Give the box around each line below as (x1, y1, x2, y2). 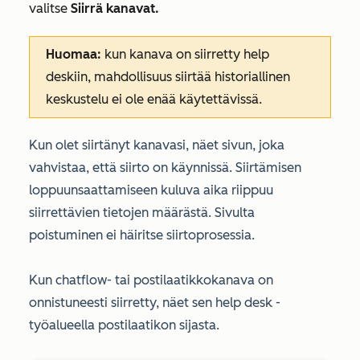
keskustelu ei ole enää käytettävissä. (46, 91, 262, 107)
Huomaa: (46, 46, 104, 62)
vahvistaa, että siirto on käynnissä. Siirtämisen (29, 159, 301, 175)
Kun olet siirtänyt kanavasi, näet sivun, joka (29, 137, 284, 153)
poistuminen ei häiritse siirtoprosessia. (29, 227, 255, 243)
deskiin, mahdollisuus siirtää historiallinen (46, 68, 290, 84)
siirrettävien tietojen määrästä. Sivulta (29, 204, 255, 220)
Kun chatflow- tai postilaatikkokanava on (29, 272, 273, 288)
